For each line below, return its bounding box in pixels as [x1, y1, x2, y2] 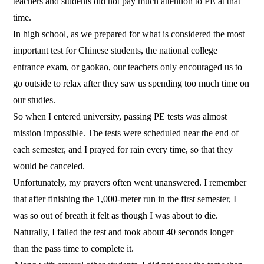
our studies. [13, 95, 56, 105]
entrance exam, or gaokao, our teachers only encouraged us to [13, 62, 243, 72]
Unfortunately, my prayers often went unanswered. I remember [13, 177, 247, 188]
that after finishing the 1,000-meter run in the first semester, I [13, 194, 237, 204]
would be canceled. [13, 161, 85, 171]
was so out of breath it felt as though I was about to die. [13, 210, 219, 221]
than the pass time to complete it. [13, 243, 134, 254]
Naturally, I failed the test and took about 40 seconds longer [13, 227, 234, 237]
